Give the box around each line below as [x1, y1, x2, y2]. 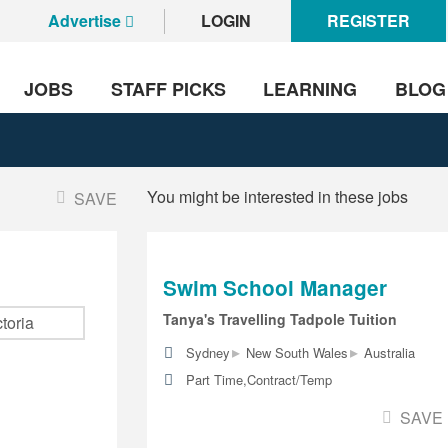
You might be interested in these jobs [146, 184, 408, 208]
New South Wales [245, 343, 348, 363]
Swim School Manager [162, 272, 387, 302]
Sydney [185, 343, 230, 363]
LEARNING [263, 76, 358, 103]
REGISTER [327, 9, 410, 32]
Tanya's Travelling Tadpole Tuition [162, 309, 397, 330]
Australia [363, 343, 415, 363]
